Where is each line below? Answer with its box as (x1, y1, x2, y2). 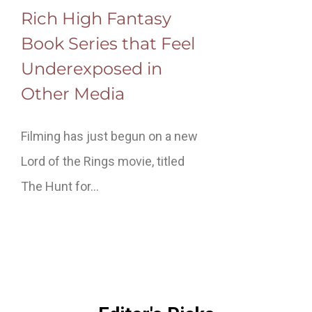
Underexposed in (21, 58, 162, 79)
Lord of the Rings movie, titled (21, 153, 185, 169)
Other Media (21, 83, 125, 104)
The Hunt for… (21, 178, 99, 194)
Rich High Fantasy (21, 8, 171, 29)
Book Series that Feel (21, 33, 195, 54)
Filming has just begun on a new (21, 128, 198, 143)
